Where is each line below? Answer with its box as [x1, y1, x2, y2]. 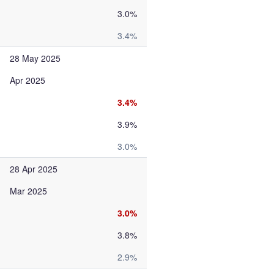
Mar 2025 [10, 185, 47, 197]
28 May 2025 [10, 52, 61, 64]
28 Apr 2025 [10, 163, 57, 175]
